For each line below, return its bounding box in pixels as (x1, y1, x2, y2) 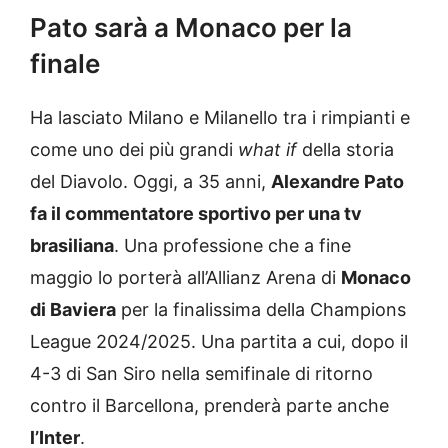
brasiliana (30, 235, 114, 257)
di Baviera (30, 299, 116, 321)
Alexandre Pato (271, 171, 404, 193)
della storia (297, 139, 394, 161)
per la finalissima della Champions (116, 299, 406, 321)
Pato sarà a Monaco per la (30, 12, 352, 44)
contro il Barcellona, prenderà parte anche (30, 395, 389, 417)
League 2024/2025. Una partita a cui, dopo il (30, 331, 408, 353)
